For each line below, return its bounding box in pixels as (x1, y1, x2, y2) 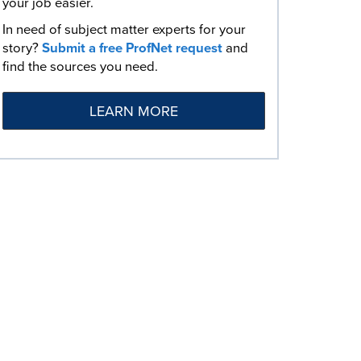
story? (2, 38, 42, 58)
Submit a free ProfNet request (42, 38, 222, 58)
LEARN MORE (89, 101, 178, 122)
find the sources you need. (2, 56, 158, 77)
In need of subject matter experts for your (2, 19, 246, 39)
